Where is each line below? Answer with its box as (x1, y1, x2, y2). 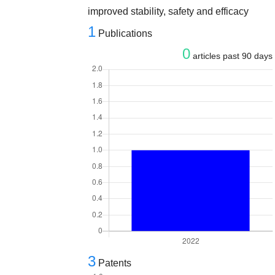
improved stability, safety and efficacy (88, 6, 249, 17)
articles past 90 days (190, 51, 273, 61)
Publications (98, 28, 153, 39)
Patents (98, 258, 132, 269)
